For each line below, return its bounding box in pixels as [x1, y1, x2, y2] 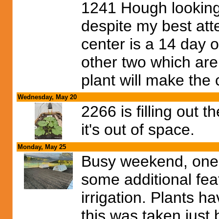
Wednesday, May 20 [18, 93, 77, 101]
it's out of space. [81, 121, 195, 138]
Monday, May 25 [18, 143, 66, 151]
